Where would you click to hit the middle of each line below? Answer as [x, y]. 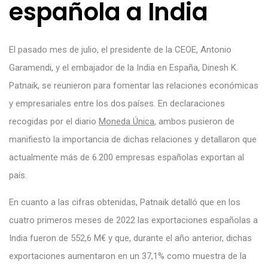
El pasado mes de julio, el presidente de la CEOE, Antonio [120, 49]
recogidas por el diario [54, 121]
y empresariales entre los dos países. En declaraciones [117, 103]
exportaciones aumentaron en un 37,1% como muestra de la [128, 256]
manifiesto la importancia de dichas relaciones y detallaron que [133, 139]
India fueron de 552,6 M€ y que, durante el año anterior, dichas [130, 238]
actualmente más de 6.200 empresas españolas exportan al [127, 157]
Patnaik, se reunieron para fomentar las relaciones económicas [134, 85]
